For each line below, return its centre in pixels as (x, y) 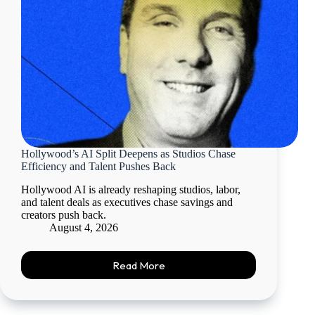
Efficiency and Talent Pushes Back (98, 167)
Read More (139, 265)
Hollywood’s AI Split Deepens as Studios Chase (128, 154)
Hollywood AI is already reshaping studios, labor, (131, 190)
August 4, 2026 (84, 228)
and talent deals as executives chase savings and (127, 202)
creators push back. (64, 215)
